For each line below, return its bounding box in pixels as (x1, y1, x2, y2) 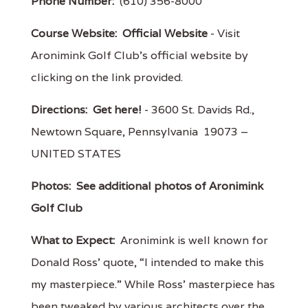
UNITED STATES (31, 146, 121, 161)
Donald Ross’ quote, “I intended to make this (31, 254, 264, 269)
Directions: (31, 102, 87, 117)
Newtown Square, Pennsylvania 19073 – (31, 124, 248, 139)
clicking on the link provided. (31, 69, 183, 85)
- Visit (208, 25, 240, 41)
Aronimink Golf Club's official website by (31, 47, 248, 63)
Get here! (93, 102, 142, 117)
